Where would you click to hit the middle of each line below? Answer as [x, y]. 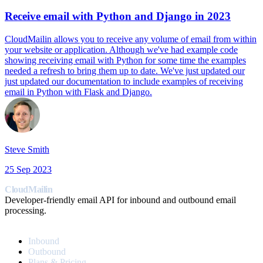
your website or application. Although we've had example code [121, 50]
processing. [26, 211]
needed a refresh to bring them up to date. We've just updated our [125, 71]
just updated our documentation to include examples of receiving [124, 82]
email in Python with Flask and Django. [78, 92]
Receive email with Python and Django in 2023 [118, 16]
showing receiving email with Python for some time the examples [125, 60]
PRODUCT [25, 222]
